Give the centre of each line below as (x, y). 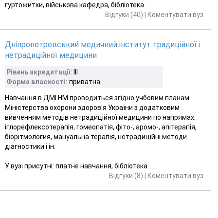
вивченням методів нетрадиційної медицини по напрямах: (100, 117)
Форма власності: (37, 82)
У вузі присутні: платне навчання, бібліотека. (77, 166)
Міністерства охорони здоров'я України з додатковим (92, 107)
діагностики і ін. (30, 146)
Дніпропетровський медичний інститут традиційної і (102, 44)
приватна (84, 82)
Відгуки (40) (124, 14)
